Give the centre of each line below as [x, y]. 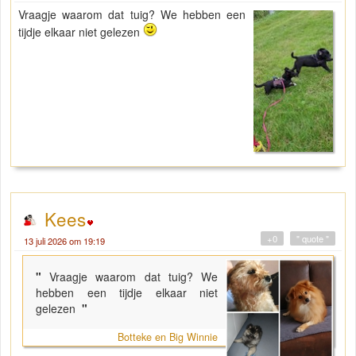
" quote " [313, 238]
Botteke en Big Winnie [168, 337]
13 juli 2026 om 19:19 [64, 240]
